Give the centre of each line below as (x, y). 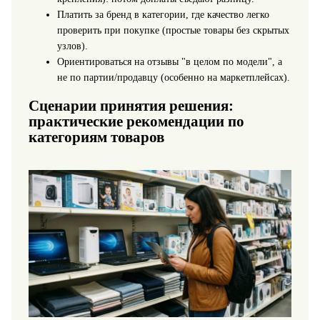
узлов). (72, 46)
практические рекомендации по (136, 121)
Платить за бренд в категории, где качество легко (163, 14)
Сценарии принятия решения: (131, 105)
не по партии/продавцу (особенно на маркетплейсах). (173, 77)
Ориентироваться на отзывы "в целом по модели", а (169, 61)
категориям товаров (96, 137)
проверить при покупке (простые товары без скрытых (173, 30)
